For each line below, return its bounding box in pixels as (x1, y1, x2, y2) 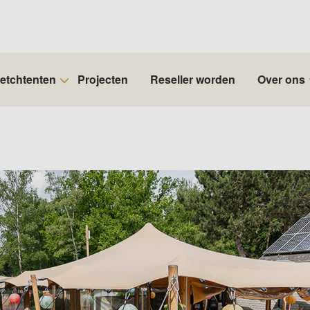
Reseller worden (150, 71, 236, 87)
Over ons (257, 71, 305, 87)
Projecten (77, 71, 129, 87)
